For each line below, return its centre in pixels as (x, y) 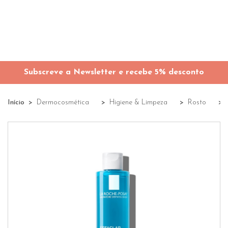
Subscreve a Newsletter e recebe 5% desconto (114, 72)
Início (16, 103)
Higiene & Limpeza (138, 103)
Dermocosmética (63, 103)
